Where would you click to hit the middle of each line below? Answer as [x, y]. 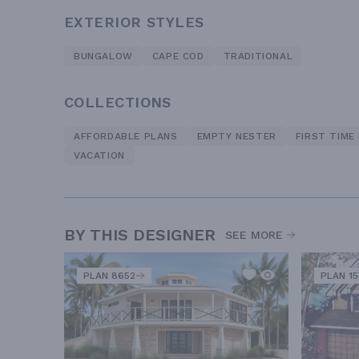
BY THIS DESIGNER [140, 235]
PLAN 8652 [109, 276]
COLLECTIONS [118, 103]
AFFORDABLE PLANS [126, 137]
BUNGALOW [103, 56]
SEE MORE [254, 235]
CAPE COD [178, 56]
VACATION [99, 156]
